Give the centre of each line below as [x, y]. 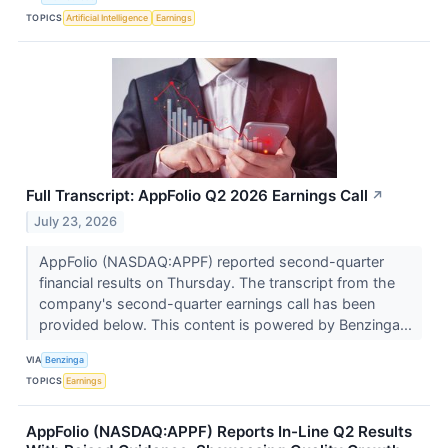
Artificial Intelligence [107, 17]
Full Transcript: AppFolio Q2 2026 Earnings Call [197, 196]
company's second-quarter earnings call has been [206, 303]
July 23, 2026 [76, 221]
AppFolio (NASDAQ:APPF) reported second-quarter [211, 261]
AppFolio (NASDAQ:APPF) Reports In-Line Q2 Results [219, 431]
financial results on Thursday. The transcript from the [216, 282]
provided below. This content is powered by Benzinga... [227, 324]
